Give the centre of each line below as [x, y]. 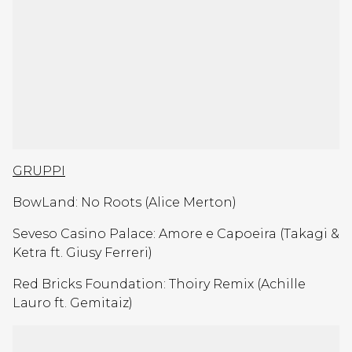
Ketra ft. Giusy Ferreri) [82, 253]
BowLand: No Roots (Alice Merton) [125, 202]
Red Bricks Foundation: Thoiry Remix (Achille [159, 284]
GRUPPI [39, 171]
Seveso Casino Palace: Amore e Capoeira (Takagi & [176, 234]
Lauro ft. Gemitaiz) [73, 303]
